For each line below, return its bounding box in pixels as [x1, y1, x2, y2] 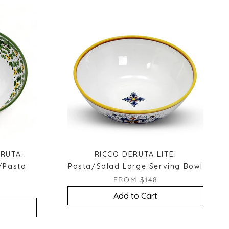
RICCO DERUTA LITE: [94, 149, 177, 159]
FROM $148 [113, 175, 158, 185]
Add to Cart [113, 190, 157, 201]
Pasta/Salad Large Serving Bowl [67, 161, 203, 171]
